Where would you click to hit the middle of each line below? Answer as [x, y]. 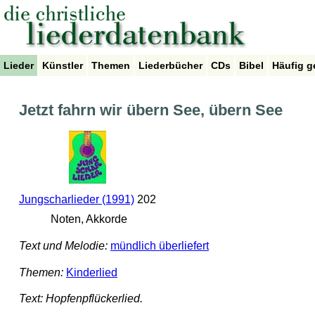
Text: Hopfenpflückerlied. [81, 299]
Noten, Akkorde [87, 219]
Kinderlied [91, 272]
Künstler [63, 65]
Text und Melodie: [63, 246]
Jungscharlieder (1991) [76, 200]
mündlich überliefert [159, 246]
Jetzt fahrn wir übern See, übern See [150, 110]
